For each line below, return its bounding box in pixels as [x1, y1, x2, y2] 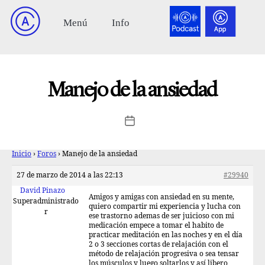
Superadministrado [13, 197, 79, 206]
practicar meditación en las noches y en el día [89, 231, 243, 240]
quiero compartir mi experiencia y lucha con [89, 202, 241, 211]
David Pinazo [20, 186, 65, 195]
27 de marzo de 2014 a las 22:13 [17, 171, 123, 180]
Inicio [12, 150, 31, 159]
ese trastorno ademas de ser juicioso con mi [89, 212, 234, 221]
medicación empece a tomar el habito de [89, 221, 224, 230]
